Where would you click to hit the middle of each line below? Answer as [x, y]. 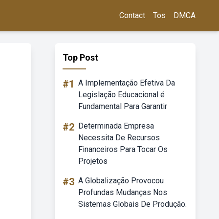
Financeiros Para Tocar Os [123, 149]
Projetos [93, 161]
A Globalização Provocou [121, 181]
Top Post [80, 57]
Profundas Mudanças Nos [123, 192]
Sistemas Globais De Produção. [132, 204]
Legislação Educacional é [121, 95]
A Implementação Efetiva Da [127, 83]
